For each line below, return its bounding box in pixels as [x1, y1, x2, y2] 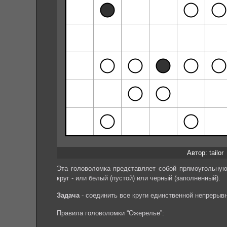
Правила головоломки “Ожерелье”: [57, 209, 164, 217]
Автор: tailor [186, 148, 223, 157]
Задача [57, 192, 80, 200]
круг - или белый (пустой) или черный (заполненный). [57, 174, 220, 182]
